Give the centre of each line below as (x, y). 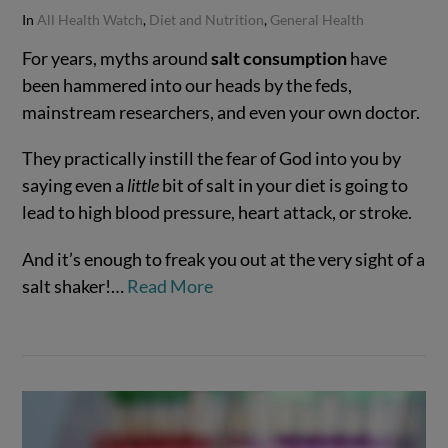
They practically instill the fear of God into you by (212, 158)
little (143, 185)
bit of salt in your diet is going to (284, 185)
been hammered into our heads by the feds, (187, 84)
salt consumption (279, 57)
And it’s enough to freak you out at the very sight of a (224, 259)
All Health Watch (90, 19)
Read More (170, 286)
